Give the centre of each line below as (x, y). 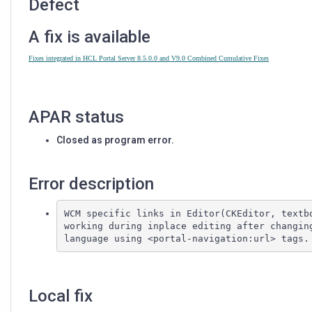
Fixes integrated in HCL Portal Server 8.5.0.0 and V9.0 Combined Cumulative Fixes (149, 58)
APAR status (76, 117)
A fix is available (89, 37)
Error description (91, 184)
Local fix (61, 296)
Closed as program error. (115, 140)
